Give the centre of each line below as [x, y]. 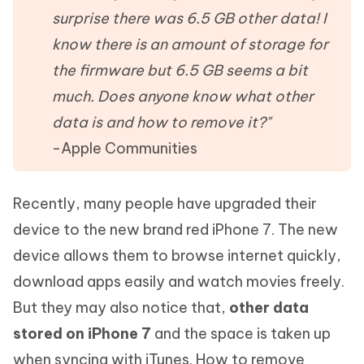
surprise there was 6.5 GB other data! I [189, 18]
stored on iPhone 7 [84, 334]
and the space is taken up [243, 334]
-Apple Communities [125, 148]
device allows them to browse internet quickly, [177, 256]
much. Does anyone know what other [183, 96]
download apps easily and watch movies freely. [179, 282]
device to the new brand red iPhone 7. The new [175, 230]
